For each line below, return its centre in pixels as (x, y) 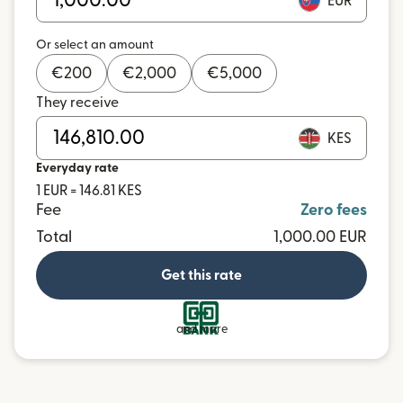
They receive (77, 103)
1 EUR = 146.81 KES (89, 191)
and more (201, 329)
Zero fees (334, 210)
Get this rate (201, 275)
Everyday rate (77, 168)
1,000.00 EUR (320, 237)
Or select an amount (95, 45)
